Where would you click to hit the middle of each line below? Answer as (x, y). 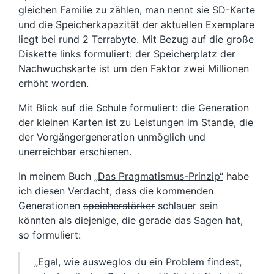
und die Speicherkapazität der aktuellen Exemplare (136, 24)
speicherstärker (119, 206)
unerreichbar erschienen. (75, 152)
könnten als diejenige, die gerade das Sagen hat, (131, 220)
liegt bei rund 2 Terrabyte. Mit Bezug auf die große (136, 39)
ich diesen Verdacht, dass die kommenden (116, 191)
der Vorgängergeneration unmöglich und (112, 137)
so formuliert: (50, 235)
